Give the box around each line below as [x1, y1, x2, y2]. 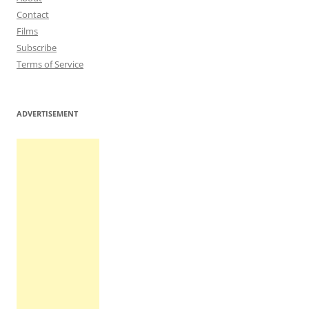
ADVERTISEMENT [17, 108, 78, 119]
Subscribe [17, 41, 57, 54]
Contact [17, 8, 49, 21]
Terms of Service [17, 57, 83, 70]
